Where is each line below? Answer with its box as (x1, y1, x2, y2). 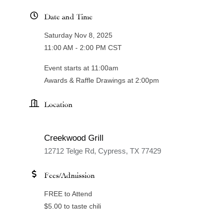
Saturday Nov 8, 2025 (44, 31, 112, 40)
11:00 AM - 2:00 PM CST (44, 44, 122, 52)
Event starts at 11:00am (44, 64, 118, 72)
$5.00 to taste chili (44, 202, 101, 211)
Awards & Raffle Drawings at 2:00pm (44, 76, 159, 85)
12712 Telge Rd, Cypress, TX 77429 (44, 147, 161, 156)
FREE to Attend (44, 190, 92, 198)
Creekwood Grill (44, 133, 104, 143)
